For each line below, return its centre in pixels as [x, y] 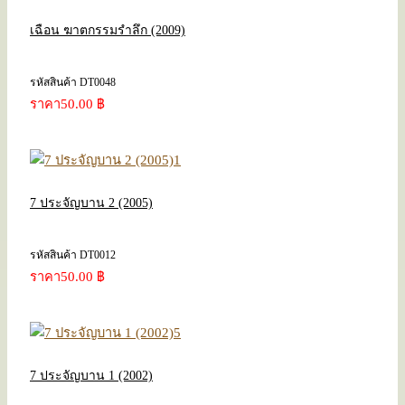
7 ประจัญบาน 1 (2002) [91, 375]
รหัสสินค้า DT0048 [73, 82]
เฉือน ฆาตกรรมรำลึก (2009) [108, 30]
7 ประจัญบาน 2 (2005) [91, 202]
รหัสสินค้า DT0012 [73, 254]
